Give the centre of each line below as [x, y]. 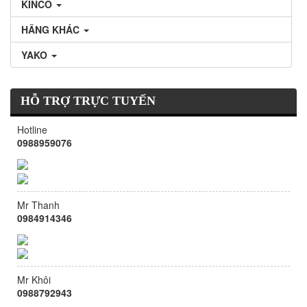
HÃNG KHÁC [52, 29]
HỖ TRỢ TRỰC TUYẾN [88, 101]
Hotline [32, 130]
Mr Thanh [38, 205]
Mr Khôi [34, 280]
